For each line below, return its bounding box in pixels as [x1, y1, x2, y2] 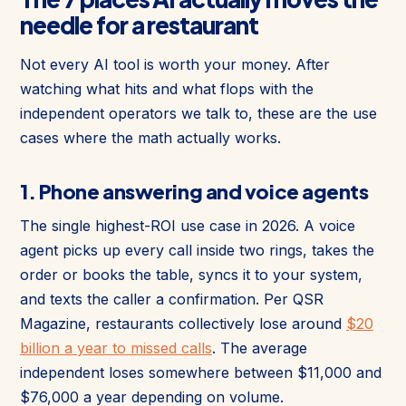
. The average [212, 338, 307, 357]
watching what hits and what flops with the [20, 79, 314, 98]
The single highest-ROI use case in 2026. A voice [20, 216, 355, 235]
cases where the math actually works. [20, 128, 281, 147]
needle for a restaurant [20, 9, 259, 40]
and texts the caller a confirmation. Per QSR [20, 289, 324, 308]
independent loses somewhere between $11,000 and [20, 362, 382, 382]
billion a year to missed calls [20, 338, 212, 357]
